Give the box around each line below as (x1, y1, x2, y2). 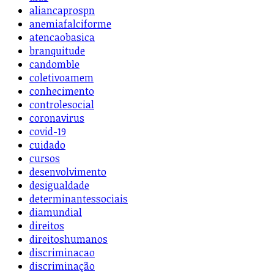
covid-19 (29, 125, 66, 139)
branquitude (29, 44, 85, 58)
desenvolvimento (29, 165, 106, 179)
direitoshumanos (29, 232, 108, 246)
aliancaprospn (29, 4, 95, 18)
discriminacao (29, 246, 95, 260)
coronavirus (29, 111, 84, 125)
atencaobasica (29, 31, 95, 45)
